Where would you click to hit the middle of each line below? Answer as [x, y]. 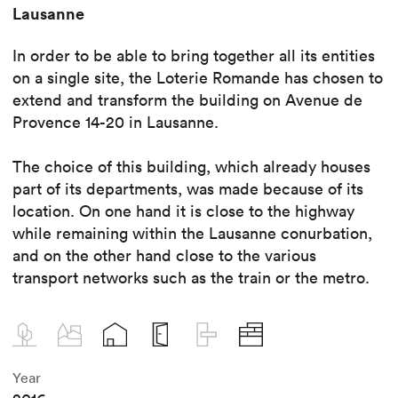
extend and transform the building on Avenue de [187, 99]
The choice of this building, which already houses [191, 166]
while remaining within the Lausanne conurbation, [192, 233]
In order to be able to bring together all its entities [194, 55]
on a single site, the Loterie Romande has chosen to [198, 77]
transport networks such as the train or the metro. [191, 277]
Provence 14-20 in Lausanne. [115, 122]
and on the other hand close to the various [164, 255]
